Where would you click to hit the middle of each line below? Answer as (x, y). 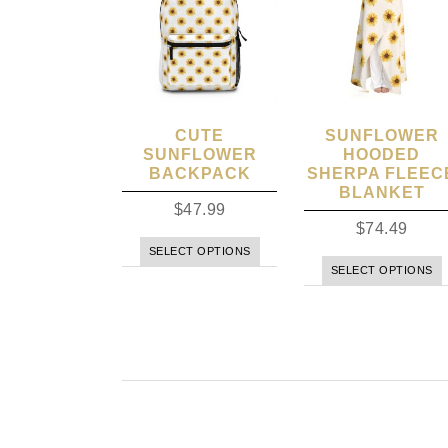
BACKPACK (199, 174)
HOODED (382, 155)
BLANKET (381, 193)
